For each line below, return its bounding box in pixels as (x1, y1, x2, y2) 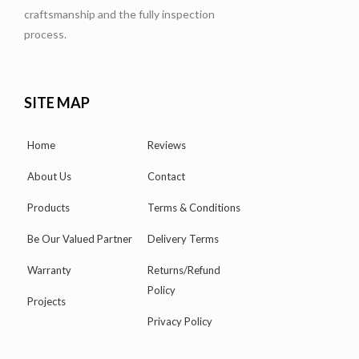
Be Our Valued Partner (27, 232, 132, 246)
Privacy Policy (147, 315, 212, 329)
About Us (27, 170, 71, 184)
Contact (147, 170, 185, 184)
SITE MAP (24, 94, 90, 112)
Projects (27, 295, 66, 309)
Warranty (27, 264, 71, 277)
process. (24, 27, 67, 42)
